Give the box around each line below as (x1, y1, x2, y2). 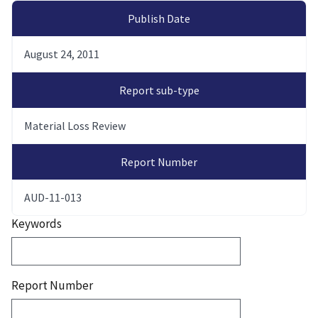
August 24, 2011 (24, 46, 99, 61)
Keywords (11, 215, 62, 231)
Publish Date (128, 11, 190, 26)
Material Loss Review (24, 118, 126, 133)
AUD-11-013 (24, 190, 82, 204)
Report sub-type (119, 82, 199, 97)
